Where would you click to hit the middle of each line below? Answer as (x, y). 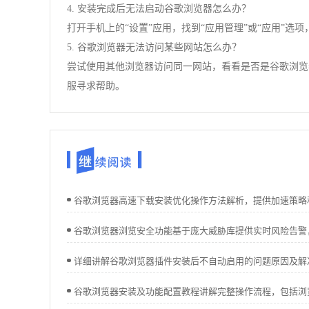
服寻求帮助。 (96, 86)
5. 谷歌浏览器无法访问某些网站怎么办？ (154, 47)
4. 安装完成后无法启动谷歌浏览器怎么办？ (159, 9)
